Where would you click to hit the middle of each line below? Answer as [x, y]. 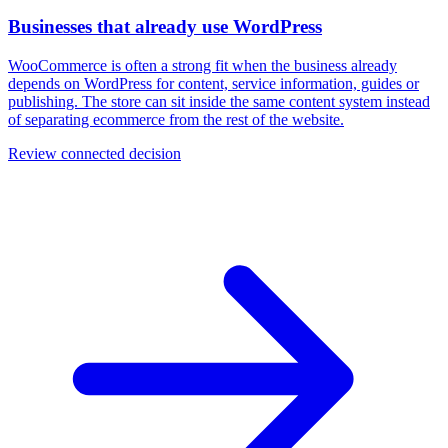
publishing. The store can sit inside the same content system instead [219, 101]
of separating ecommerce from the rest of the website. [176, 119]
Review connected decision [94, 153]
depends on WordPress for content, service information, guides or [213, 83]
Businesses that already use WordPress [165, 26]
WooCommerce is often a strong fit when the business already [202, 65]
